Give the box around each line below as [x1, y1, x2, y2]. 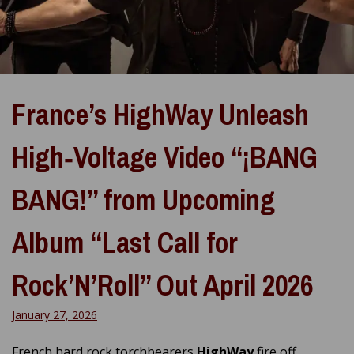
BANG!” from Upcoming [12, 181, 275, 220]
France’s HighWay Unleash [12, 96, 309, 134]
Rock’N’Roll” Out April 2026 [12, 266, 313, 305]
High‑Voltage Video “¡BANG [12, 138, 318, 177]
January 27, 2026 [12, 307, 97, 323]
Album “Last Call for [12, 224, 238, 262]
